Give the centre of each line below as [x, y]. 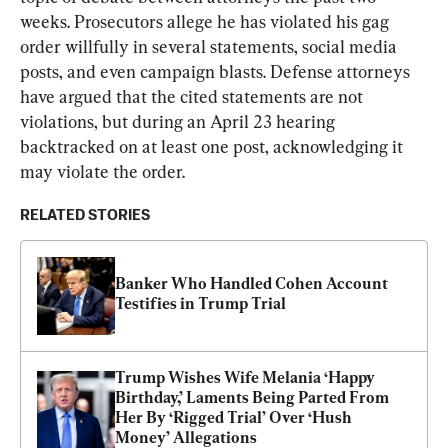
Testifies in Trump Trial [200, 303]
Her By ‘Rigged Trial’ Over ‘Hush [233, 417]
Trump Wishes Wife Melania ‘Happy [245, 377]
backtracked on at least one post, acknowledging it [213, 146]
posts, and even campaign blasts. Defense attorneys [217, 71]
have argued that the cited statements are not [193, 96]
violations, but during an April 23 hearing [179, 121]
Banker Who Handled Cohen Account [251, 283]
